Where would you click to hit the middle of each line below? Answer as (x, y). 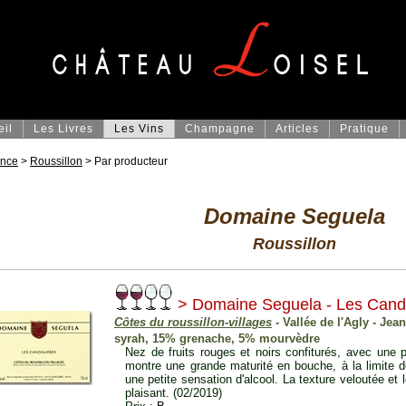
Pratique (364, 129)
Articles (297, 129)
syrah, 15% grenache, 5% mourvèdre (217, 339)
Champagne (220, 129)
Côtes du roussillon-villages (193, 323)
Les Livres (63, 129)
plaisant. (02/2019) (174, 393)
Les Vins (139, 129)
